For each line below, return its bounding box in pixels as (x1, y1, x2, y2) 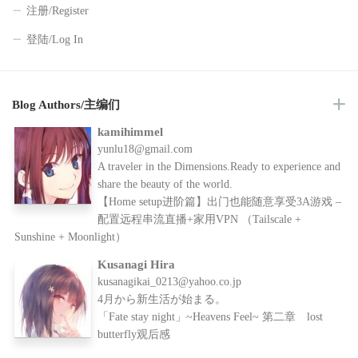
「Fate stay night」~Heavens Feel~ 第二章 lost (97, 311, 324, 324)
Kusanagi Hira (97, 257, 176, 272)
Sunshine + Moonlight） (14, 230, 126, 243)
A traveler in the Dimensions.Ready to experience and (97, 160, 341, 173)
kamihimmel (97, 124, 164, 138)
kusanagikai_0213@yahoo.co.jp (97, 276, 242, 288)
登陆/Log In (26, 34, 83, 46)
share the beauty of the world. (97, 177, 233, 190)
